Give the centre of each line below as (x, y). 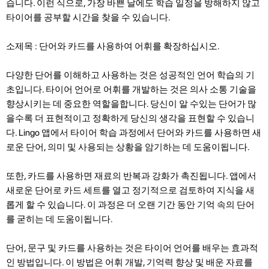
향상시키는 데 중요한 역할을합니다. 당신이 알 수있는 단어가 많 (131, 104)
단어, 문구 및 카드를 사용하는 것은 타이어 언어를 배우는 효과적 (132, 248)
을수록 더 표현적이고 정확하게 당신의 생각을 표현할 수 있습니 (130, 118)
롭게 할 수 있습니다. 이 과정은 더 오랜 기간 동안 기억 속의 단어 (130, 204)
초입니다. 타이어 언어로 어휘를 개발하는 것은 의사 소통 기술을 (131, 89)
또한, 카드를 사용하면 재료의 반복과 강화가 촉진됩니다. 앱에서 (131, 176)
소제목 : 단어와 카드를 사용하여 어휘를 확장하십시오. (113, 46)
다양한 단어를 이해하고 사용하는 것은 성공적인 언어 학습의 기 (130, 75)
